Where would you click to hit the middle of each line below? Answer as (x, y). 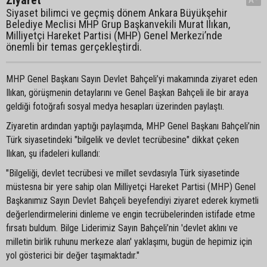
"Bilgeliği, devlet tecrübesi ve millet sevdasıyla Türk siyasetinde (123, 173)
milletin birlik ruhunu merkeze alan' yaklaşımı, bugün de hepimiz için (129, 242)
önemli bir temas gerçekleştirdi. (74, 47)
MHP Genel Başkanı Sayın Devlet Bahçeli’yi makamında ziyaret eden (132, 79)
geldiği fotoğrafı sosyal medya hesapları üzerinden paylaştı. (115, 107)
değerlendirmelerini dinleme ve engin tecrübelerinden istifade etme (131, 215)
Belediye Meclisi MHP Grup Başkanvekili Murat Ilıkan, (118, 24)
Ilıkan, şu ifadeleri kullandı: (53, 154)
